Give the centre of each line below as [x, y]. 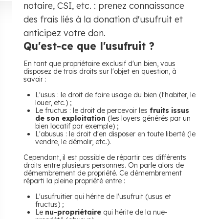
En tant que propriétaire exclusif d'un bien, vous [99, 64]
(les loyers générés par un [148, 118]
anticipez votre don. [65, 33]
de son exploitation [70, 118]
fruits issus [169, 110]
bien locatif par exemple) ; [77, 126]
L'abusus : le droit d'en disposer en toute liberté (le [115, 134]
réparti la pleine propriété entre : [74, 181]
